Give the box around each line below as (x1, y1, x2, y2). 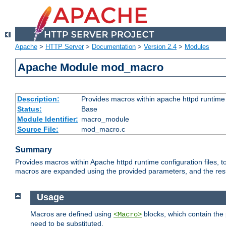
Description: (17, 95, 60, 103)
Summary (15, 145, 52, 154)
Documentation (92, 43, 136, 51)
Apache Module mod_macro (18, 61, 164, 74)
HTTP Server (45, 43, 84, 51)
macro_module (81, 115, 129, 124)
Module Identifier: (17, 115, 78, 124)
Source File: (17, 125, 59, 134)
